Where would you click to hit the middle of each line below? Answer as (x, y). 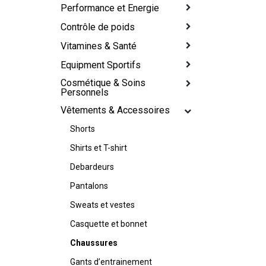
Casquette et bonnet (109, 224)
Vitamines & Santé (99, 46)
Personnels (85, 93)
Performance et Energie (110, 8)
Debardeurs (92, 167)
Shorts (83, 129)
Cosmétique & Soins (103, 83)
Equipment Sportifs (101, 65)
